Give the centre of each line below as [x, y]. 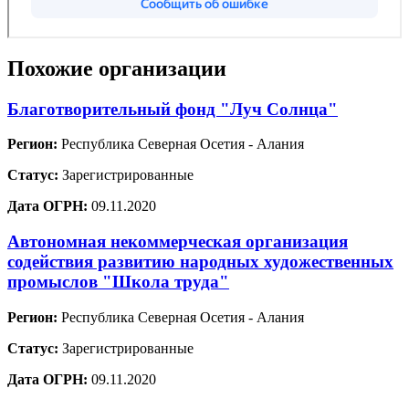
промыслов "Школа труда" [118, 282]
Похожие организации [117, 68]
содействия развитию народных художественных [200, 262]
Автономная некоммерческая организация [178, 242]
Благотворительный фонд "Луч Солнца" [173, 109]
